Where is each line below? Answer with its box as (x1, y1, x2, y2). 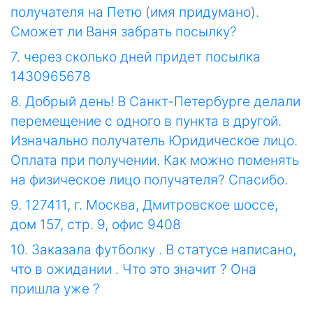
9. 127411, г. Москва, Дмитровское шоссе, (10, 196, 278, 214)
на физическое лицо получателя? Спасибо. (10, 171, 288, 189)
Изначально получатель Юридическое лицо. (10, 132, 298, 150)
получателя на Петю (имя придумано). (10, 3, 259, 21)
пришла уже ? (10, 280, 100, 298)
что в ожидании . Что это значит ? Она (10, 261, 256, 278)
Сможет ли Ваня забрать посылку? (10, 23, 237, 41)
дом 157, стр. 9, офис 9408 (10, 216, 181, 233)
